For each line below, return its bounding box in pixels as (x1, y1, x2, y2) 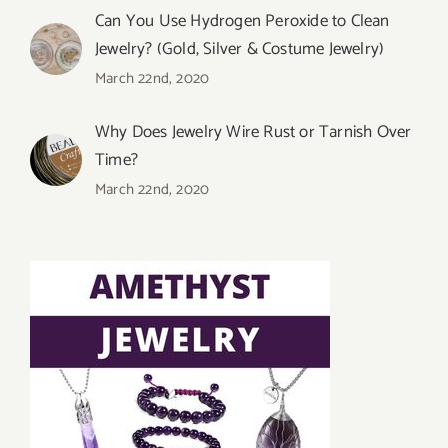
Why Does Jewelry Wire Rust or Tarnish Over (95, 117, 412, 146)
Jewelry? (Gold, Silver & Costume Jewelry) (95, 34, 385, 63)
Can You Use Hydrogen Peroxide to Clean (95, 6, 390, 35)
